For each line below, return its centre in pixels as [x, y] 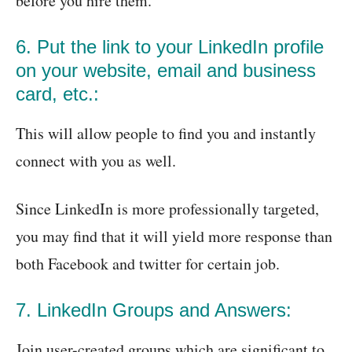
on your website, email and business [166, 71]
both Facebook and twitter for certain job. [148, 264]
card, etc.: [57, 94]
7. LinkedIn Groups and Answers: [154, 310]
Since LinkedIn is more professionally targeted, [167, 209]
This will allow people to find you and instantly [166, 134]
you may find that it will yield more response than [174, 236]
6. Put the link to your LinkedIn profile [170, 47]
